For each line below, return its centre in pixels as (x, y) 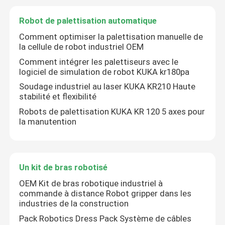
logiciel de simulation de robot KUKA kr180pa (104, 72)
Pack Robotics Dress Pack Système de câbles (105, 218)
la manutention (48, 121)
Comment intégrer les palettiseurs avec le (99, 62)
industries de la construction (74, 204)
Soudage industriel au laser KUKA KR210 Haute (107, 87)
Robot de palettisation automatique (88, 21)
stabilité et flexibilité (58, 97)
